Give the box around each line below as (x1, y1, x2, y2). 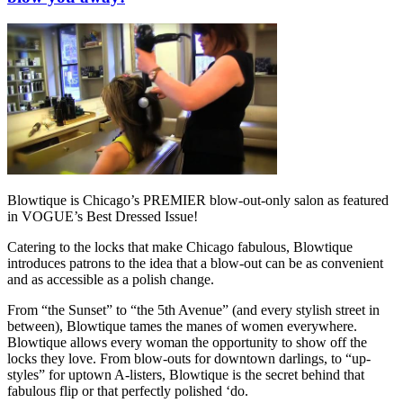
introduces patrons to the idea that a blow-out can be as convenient (7, 255, 383, 272)
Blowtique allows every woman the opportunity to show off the (7, 335, 367, 351)
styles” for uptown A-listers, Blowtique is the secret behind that (7, 367, 364, 383)
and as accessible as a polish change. (7, 272, 214, 288)
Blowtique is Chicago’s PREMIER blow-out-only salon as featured (7, 193, 389, 209)
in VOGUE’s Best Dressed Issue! (7, 209, 198, 225)
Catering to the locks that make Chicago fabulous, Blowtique (7, 239, 353, 255)
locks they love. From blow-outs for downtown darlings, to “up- (7, 351, 371, 367)
